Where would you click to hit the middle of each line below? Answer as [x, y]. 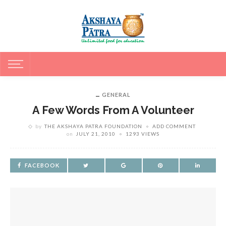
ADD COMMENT [174, 126]
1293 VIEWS [143, 134]
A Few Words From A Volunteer [113, 110]
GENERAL [116, 95]
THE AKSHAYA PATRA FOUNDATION [93, 126]
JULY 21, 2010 [96, 134]
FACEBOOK [42, 165]
